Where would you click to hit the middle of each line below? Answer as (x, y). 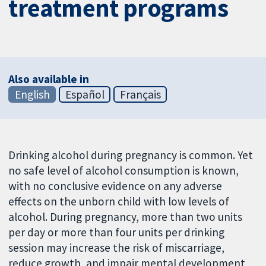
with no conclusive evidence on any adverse (115, 186)
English (32, 94)
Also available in (49, 79)
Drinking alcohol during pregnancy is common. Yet (131, 155)
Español (85, 94)
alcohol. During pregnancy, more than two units (126, 216)
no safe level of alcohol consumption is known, (124, 170)
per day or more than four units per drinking (117, 232)
